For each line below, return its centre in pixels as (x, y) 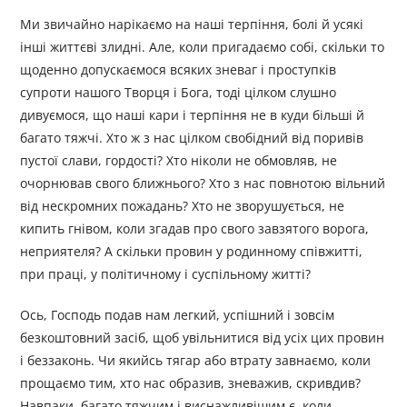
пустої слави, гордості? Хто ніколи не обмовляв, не (179, 161)
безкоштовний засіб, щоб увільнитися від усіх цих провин (203, 338)
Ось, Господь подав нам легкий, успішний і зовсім (178, 315)
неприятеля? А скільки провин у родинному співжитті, (192, 252)
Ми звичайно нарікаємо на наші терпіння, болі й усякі (192, 25)
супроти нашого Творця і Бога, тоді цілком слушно (179, 93)
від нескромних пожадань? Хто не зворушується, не (183, 206)
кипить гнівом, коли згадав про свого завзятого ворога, (195, 229)
